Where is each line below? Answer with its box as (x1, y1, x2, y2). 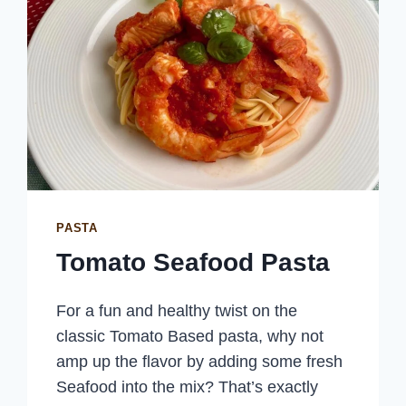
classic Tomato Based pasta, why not (56, 326, 324, 345)
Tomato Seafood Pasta (56, 247, 331, 276)
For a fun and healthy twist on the (56, 301, 298, 320)
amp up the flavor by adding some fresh (56, 352, 343, 371)
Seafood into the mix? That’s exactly (56, 377, 319, 396)
